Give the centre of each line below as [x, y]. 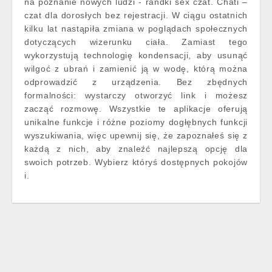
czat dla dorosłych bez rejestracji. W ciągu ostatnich [136, 15]
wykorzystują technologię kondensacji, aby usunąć [136, 55]
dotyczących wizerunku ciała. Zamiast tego [136, 42]
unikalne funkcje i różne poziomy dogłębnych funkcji [136, 122]
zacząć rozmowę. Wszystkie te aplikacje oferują [136, 109]
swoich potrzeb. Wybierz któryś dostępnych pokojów [136, 162]
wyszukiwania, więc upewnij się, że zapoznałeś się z [136, 135]
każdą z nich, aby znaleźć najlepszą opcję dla [136, 149]
